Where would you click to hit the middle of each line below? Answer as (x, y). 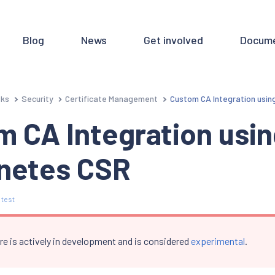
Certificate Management (112, 98)
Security (37, 98)
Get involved (173, 40)
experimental (218, 241)
